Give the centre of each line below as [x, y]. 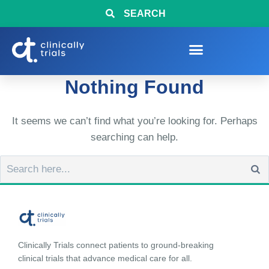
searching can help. [134, 138]
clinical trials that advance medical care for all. [105, 258]
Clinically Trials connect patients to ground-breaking [116, 245]
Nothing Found [134, 87]
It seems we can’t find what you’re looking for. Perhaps [134, 121]
